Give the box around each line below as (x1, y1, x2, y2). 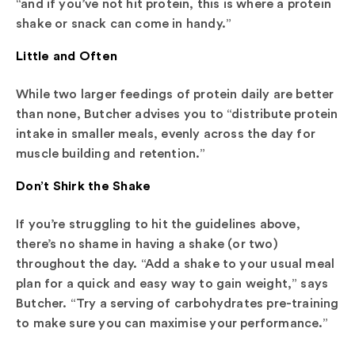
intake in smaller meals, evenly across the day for (16, 124, 315, 141)
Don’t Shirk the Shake (16, 177, 155, 193)
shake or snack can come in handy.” (16, 14, 239, 31)
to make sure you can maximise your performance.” (16, 314, 329, 330)
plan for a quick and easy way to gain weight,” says (16, 274, 329, 291)
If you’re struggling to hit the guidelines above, (16, 215, 300, 231)
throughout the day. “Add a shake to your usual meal (16, 254, 335, 271)
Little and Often (16, 47, 117, 63)
